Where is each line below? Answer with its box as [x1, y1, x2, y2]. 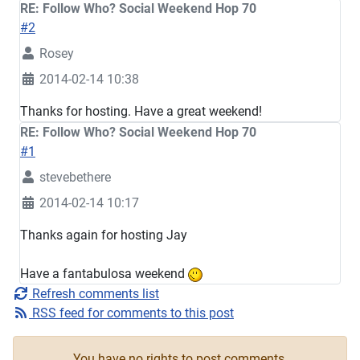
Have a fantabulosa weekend [20, 266, 188, 281]
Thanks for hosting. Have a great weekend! [20, 104, 262, 119]
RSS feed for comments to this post [29, 305, 234, 321]
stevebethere [39, 170, 111, 185]
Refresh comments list [29, 286, 159, 301]
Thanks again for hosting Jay [20, 227, 187, 243]
